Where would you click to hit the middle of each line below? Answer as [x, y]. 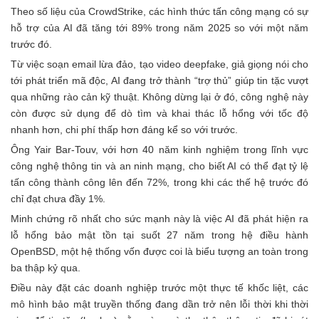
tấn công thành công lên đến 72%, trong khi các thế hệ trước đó [159, 182]
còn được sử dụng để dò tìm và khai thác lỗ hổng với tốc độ [159, 113]
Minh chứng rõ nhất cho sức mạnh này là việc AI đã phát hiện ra [159, 218]
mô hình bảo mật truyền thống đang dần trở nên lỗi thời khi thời [159, 304]
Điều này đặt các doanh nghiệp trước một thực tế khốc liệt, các [159, 287]
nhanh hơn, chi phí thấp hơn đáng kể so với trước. [124, 129]
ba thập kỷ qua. [46, 267]
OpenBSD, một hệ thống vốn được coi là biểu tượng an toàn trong [159, 251]
